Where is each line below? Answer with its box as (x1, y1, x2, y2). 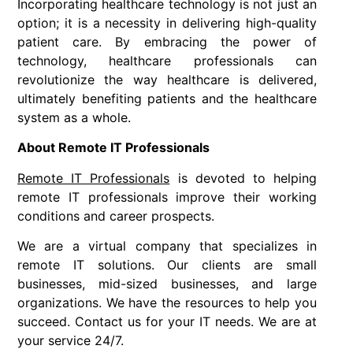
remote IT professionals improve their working (17, 188, 317, 205)
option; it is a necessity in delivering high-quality (17, 14, 317, 31)
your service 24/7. (17, 333, 124, 349)
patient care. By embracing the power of (17, 33, 317, 50)
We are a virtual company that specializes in (17, 238, 317, 255)
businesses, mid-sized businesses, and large (17, 276, 317, 292)
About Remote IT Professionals (17, 139, 210, 156)
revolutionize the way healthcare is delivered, (17, 71, 317, 87)
